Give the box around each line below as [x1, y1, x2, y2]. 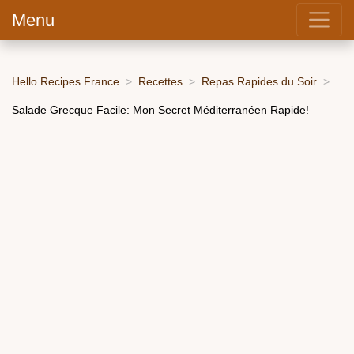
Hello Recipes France [12, 74, 119, 88]
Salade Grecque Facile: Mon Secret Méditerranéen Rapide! [12, 103, 309, 116]
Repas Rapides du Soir [201, 74, 317, 88]
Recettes [138, 74, 183, 88]
